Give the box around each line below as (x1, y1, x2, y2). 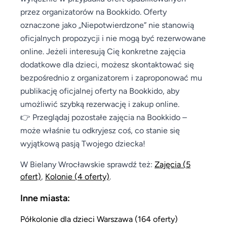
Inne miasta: (20, 192, 70, 203)
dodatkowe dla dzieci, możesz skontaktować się (20, 59, 194, 69)
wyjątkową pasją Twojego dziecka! (20, 138, 145, 148)
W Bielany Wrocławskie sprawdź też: (20, 159, 153, 169)
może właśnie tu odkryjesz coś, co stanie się (20, 125, 180, 135)
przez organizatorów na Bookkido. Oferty (20, 7, 167, 16)
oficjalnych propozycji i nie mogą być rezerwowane (20, 33, 206, 43)
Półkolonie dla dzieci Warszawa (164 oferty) (20, 214, 178, 223)
